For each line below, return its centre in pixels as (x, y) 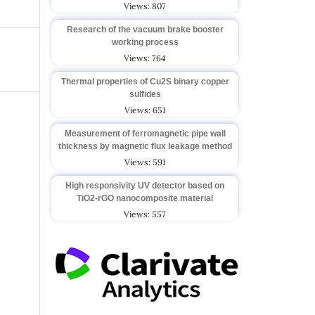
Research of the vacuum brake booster (145, 29)
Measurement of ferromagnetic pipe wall (145, 133)
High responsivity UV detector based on (145, 185)
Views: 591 (145, 162)
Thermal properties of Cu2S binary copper (145, 81)
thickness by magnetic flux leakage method (145, 146)
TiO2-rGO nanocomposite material (145, 198)
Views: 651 (145, 110)
